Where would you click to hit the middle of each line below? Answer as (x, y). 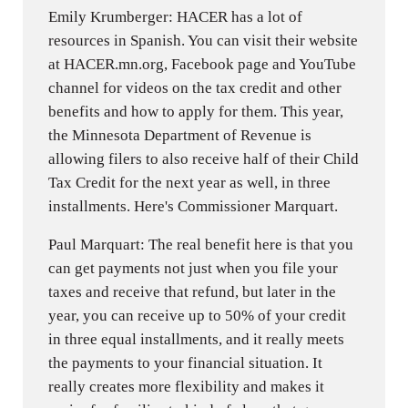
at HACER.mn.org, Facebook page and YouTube (203, 64)
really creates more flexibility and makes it (187, 386)
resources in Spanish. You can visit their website (204, 40)
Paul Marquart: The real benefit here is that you (201, 244)
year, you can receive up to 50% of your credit (198, 315)
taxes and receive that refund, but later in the (193, 291)
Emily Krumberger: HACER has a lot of (176, 16)
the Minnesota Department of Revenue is (180, 135)
